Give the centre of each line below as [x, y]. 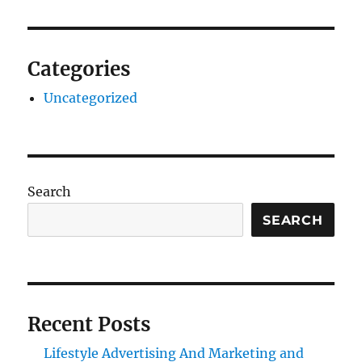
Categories [79, 69]
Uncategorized [91, 98]
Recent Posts [89, 325]
